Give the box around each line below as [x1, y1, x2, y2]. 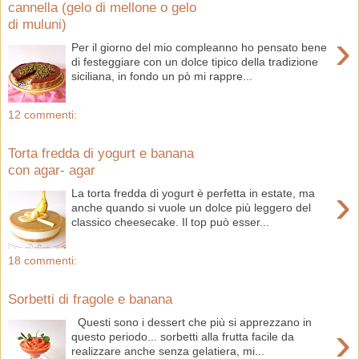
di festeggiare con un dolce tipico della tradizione [71, 54, 319, 68]
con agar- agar [8, 162, 95, 179]
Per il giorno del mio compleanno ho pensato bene [71, 40, 328, 54]
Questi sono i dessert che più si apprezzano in [71, 315, 313, 329]
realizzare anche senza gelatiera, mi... [71, 344, 265, 357]
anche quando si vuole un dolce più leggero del [71, 200, 312, 214]
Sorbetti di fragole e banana [8, 291, 172, 308]
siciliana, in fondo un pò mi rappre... [71, 69, 253, 83]
